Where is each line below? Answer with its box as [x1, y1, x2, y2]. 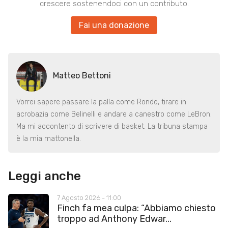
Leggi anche [8, 168, 81, 183]
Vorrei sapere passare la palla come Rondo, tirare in [16, 97, 186, 106]
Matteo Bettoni [53, 71, 111, 81]
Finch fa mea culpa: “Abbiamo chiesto [57, 202, 216, 214]
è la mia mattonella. [16, 134, 81, 143]
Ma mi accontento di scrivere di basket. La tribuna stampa [16, 122, 208, 131]
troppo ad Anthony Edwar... [57, 213, 172, 224]
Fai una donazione [79, 20, 149, 30]
